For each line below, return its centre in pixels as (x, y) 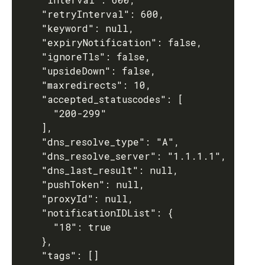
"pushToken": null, (30, 184)
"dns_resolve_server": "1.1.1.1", (30, 156)
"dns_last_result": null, (30, 170)
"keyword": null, (30, 28)
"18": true (35, 227)
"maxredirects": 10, (30, 85)
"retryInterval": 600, (30, 14)
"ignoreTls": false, (30, 56)
